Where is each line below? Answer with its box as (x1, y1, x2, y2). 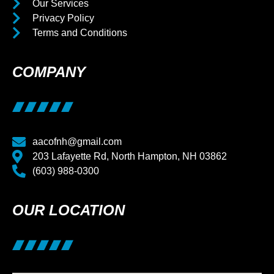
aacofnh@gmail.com (32, 136, 122, 147)
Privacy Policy (32, 12, 94, 23)
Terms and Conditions (32, 27, 127, 38)
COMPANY (12, 63, 86, 80)
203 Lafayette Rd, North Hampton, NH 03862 (32, 150, 227, 161)
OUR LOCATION (12, 201, 125, 218)
